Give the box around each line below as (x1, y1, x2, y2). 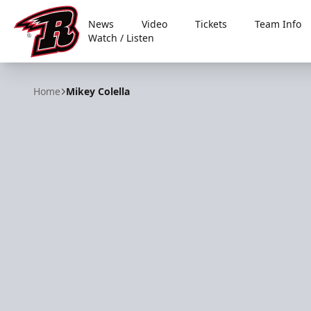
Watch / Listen (88, 31, 155, 44)
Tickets (195, 17, 228, 31)
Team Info (255, 17, 302, 31)
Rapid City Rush (13, 57, 94, 73)
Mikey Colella (66, 85, 130, 98)
